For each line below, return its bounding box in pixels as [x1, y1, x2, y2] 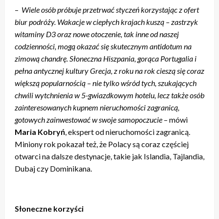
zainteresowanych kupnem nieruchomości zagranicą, [15, 102, 179, 112]
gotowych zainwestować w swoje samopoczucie [15, 114, 162, 124]
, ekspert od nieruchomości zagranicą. [65, 127, 192, 136]
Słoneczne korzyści [15, 203, 84, 213]
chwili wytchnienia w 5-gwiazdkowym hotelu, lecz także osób [15, 90, 204, 100]
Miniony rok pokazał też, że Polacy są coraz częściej [15, 139, 189, 149]
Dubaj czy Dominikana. [15, 163, 92, 173]
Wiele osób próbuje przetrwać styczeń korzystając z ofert [22, 4, 199, 14]
